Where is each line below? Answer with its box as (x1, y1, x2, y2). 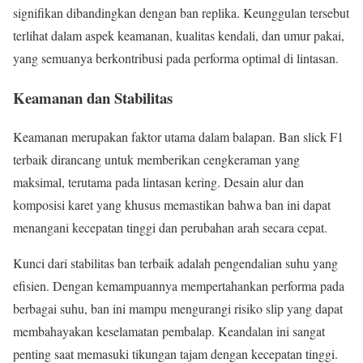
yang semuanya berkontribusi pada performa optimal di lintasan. (13, 49, 339, 66)
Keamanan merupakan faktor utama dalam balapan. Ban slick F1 (13, 128, 344, 146)
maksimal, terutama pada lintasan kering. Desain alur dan (13, 173, 304, 191)
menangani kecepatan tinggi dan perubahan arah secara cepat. (13, 219, 327, 237)
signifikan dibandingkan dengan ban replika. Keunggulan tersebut (13, 3, 349, 21)
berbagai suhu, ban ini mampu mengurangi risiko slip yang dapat (13, 300, 343, 318)
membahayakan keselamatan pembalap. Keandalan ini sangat (13, 322, 325, 340)
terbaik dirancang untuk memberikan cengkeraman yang (13, 151, 300, 169)
